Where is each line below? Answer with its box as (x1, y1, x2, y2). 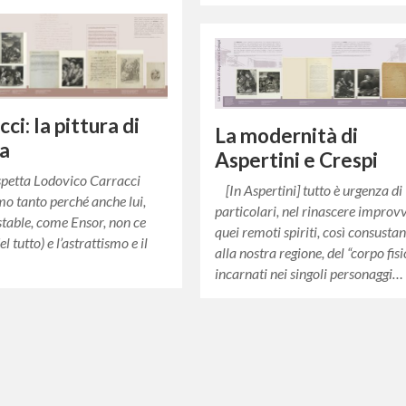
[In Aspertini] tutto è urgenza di (215, 180, 403, 198)
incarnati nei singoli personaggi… (215, 264, 404, 282)
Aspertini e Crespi (215, 147, 379, 172)
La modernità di (215, 122, 359, 148)
